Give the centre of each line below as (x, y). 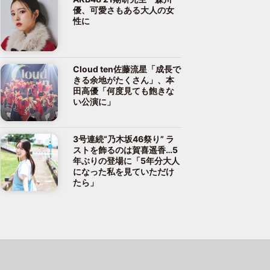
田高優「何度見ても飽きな (124, 90)
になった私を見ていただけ (124, 171)
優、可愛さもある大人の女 (124, 10)
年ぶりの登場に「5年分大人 (126, 160)
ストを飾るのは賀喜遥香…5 (125, 149)
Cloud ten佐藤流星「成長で (127, 69)
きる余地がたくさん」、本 (124, 80)
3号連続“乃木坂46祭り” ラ (124, 139)
